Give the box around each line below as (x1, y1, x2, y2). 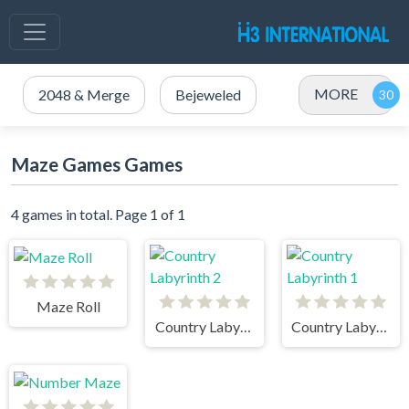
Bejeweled (175, 86, 241, 103)
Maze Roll (36, 297, 100, 315)
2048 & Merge (38, 86, 130, 103)
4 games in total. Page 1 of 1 (11, 205, 185, 223)
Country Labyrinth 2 (240, 317, 252, 335)
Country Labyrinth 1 (376, 317, 388, 335)
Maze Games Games (11, 152, 183, 175)
